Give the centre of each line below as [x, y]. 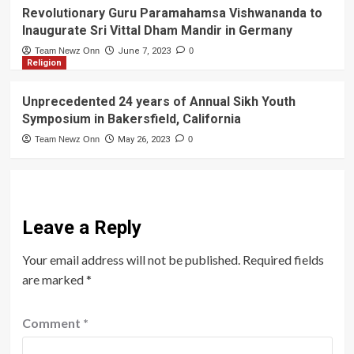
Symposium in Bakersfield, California [131, 119]
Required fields [283, 260]
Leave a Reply [81, 228]
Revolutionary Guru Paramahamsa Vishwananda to [172, 13]
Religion [44, 63]
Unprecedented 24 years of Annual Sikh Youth [158, 102]
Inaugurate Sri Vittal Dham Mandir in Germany [157, 31]
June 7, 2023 [144, 51]
